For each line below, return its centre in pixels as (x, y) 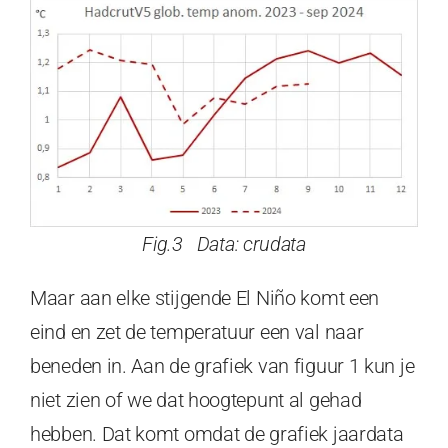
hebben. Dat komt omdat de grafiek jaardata (217, 433)
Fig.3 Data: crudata (224, 243)
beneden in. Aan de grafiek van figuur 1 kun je (222, 365)
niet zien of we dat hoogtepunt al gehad (196, 399)
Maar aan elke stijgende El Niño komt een (205, 297)
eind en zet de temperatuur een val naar (197, 331)
